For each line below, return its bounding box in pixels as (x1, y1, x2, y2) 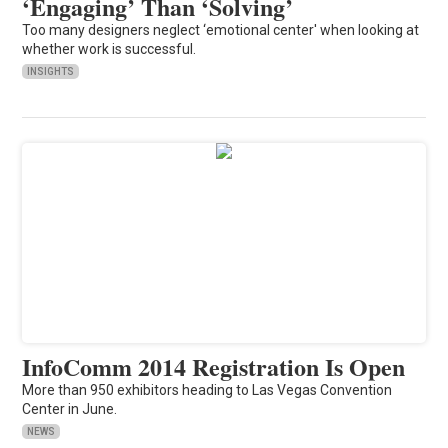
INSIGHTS (27, 65, 75, 77)
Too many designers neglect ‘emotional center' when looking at (22, 21, 420, 38)
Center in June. (22, 400, 118, 417)
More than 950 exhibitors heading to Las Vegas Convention (22, 381, 393, 398)
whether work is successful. (22, 40, 197, 57)
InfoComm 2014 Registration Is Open (22, 348, 406, 384)
